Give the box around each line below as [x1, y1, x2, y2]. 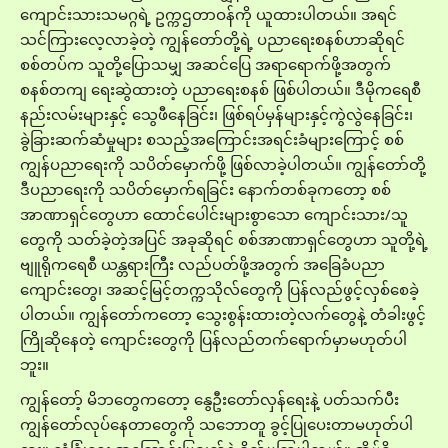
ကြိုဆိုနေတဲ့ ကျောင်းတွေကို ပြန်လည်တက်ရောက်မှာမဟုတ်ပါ [20, 329, 407, 349]
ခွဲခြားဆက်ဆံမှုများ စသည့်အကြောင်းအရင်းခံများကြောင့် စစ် [20, 129, 404, 149]
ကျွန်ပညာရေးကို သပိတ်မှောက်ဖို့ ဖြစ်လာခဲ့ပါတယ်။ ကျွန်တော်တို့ [20, 154, 426, 174]
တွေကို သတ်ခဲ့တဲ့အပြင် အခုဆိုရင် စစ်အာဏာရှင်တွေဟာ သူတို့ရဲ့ [20, 229, 428, 249]
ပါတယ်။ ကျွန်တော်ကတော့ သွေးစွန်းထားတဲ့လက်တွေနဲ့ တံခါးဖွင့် [20, 304, 426, 324]
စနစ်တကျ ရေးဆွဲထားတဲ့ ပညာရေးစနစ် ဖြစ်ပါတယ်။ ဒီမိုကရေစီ [20, 79, 421, 99]
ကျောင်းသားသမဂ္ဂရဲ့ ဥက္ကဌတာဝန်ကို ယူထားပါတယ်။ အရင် [20, 4, 397, 24]
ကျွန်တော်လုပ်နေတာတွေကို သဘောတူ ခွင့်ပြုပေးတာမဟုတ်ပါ [20, 414, 413, 434]
